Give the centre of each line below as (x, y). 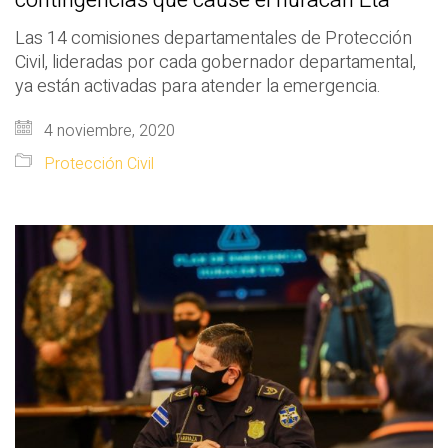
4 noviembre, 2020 (107, 131)
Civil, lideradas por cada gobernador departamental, (215, 63)
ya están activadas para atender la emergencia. (198, 87)
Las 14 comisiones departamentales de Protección (213, 39)
